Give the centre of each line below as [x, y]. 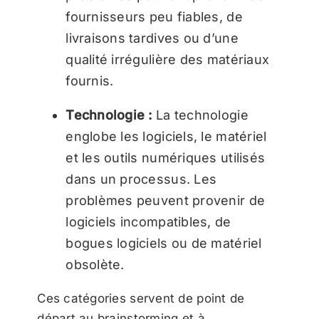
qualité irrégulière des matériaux [168, 59]
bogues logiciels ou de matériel [164, 243]
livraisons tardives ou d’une [152, 38]
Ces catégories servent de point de [141, 298]
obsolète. [95, 264]
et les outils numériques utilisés [166, 157]
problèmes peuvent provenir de [166, 200]
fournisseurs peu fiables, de [154, 16]
